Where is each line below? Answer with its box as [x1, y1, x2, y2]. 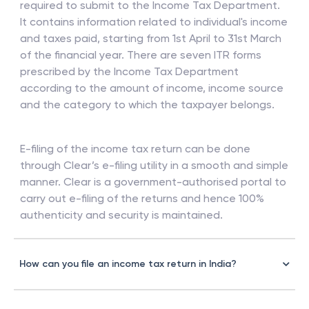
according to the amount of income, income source [20, 81, 283, 94]
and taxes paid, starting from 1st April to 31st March [20, 32, 281, 45]
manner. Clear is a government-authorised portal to [20, 175, 286, 188]
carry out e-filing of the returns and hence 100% [20, 192, 264, 205]
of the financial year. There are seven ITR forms [20, 48, 261, 61]
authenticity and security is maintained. [20, 208, 223, 221]
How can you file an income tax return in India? [19, 258, 237, 270]
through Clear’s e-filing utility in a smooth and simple [20, 159, 288, 172]
